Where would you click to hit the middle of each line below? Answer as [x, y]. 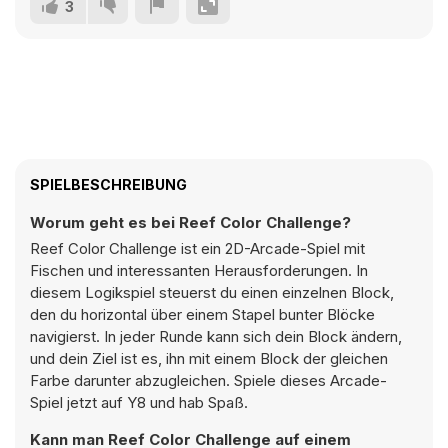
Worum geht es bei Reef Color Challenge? [190, 222]
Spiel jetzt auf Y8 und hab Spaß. [139, 402]
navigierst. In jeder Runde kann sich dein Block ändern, [216, 336]
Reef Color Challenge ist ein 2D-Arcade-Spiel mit [197, 248]
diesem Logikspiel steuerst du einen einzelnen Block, [212, 292]
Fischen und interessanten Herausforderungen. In [199, 270]
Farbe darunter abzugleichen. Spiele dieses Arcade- [208, 380]
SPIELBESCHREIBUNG [108, 184]
